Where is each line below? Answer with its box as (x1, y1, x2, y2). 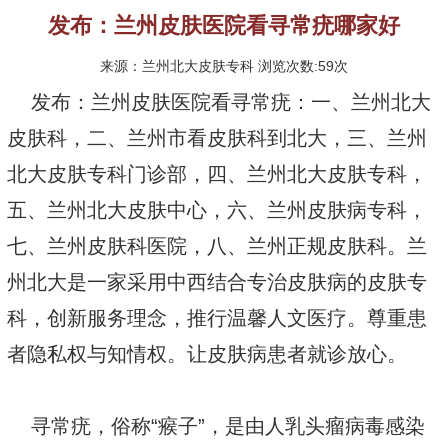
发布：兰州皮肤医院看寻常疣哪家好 (48, 13, 400, 39)
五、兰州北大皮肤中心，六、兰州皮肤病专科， (7, 199, 427, 222)
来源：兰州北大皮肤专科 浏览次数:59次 (100, 58, 348, 75)
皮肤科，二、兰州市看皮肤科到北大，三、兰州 (7, 127, 427, 150)
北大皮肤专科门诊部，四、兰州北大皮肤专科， (7, 163, 427, 186)
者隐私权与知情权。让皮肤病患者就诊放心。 (7, 343, 407, 366)
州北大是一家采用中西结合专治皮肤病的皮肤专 (7, 271, 427, 294)
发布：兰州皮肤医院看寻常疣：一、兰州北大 (7, 91, 431, 114)
